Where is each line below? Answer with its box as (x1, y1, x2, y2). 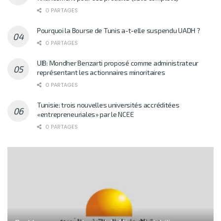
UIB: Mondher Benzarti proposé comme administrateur (37, 59, 199, 68)
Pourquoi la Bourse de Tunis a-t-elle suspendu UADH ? (37, 26, 200, 35)
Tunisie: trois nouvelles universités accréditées (37, 101, 180, 110)
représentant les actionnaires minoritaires (37, 68, 165, 77)
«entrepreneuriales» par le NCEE (37, 110, 134, 119)
